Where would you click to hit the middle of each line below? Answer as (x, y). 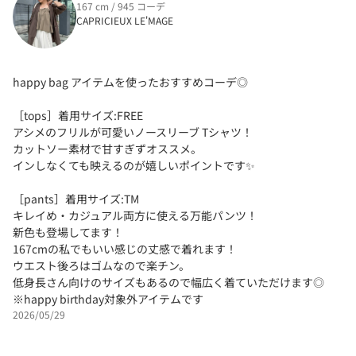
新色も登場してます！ (68, 232)
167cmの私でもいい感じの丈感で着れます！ (125, 248)
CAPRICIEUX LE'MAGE (125, 20)
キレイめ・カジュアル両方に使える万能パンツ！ (135, 215)
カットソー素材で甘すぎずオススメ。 (107, 148)
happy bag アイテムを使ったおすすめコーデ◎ (130, 81)
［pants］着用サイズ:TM (76, 198)
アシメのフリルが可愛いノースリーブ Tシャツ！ (133, 132)
